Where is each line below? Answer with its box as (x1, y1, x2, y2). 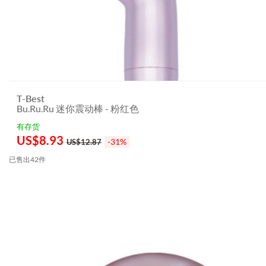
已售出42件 (9, 155, 46, 164)
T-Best (17, 93, 45, 104)
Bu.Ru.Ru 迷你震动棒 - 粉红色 (17, 103, 139, 114)
